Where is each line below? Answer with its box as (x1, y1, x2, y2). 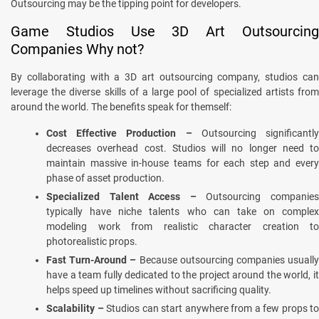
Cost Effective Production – (46, 127, 192, 139)
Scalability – (46, 302, 106, 314)
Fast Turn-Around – (46, 253, 137, 266)
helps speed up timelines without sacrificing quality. (46, 283, 273, 296)
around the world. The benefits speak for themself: (11, 100, 234, 113)
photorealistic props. (46, 235, 140, 247)
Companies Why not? (11, 40, 147, 58)
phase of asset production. (46, 172, 167, 184)
